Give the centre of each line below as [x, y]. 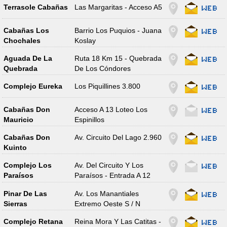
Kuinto [15, 148]
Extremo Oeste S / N [108, 203]
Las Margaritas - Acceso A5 [119, 7]
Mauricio [18, 119]
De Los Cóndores [103, 68]
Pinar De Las [25, 193]
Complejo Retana [33, 222]
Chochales [22, 40]
